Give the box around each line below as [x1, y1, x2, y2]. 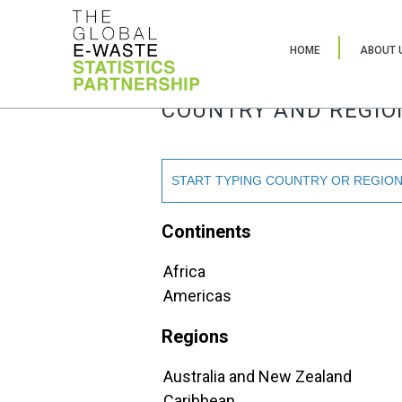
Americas [163, 286, 232, 305]
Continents [162, 221, 251, 242]
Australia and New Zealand [163, 367, 352, 386]
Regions [162, 326, 229, 347]
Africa [163, 262, 205, 281]
